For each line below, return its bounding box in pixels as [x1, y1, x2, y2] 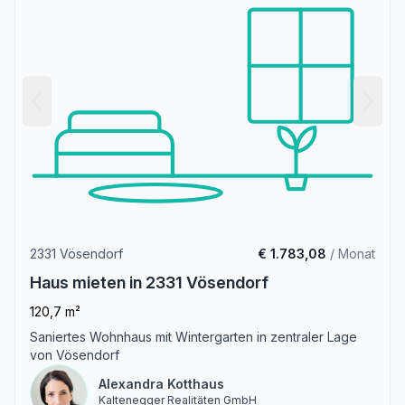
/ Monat [326, 246, 375, 262]
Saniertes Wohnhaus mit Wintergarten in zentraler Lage [30, 329, 357, 345]
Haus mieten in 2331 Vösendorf [30, 273, 268, 293]
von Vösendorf [30, 347, 119, 363]
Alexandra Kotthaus [99, 376, 224, 392]
